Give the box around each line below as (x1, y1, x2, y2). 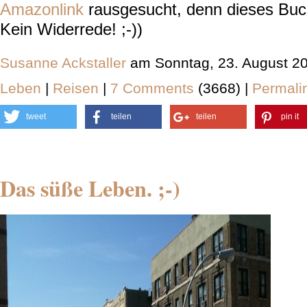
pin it (281, 112, 299, 121)
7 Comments (110, 80, 198, 96)
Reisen (53, 80, 99, 96)
